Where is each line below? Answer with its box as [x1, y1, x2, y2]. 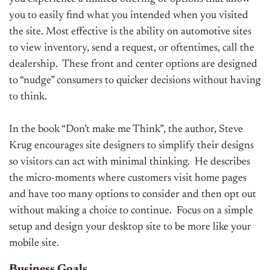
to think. [9, 92, 47, 103]
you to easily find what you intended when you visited [9, 10, 248, 22]
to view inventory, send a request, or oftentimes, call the [9, 43, 254, 54]
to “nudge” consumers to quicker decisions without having [9, 75, 261, 87]
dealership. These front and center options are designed [9, 59, 257, 71]
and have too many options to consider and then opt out [9, 189, 256, 201]
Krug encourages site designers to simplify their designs [9, 140, 254, 152]
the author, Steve [168, 124, 243, 136]
